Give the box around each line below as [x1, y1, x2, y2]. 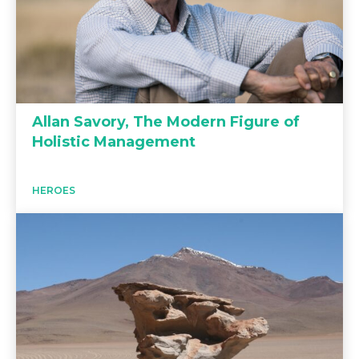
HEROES [32, 184, 75, 196]
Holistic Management [32, 132, 196, 151]
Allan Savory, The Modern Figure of [32, 112, 300, 131]
